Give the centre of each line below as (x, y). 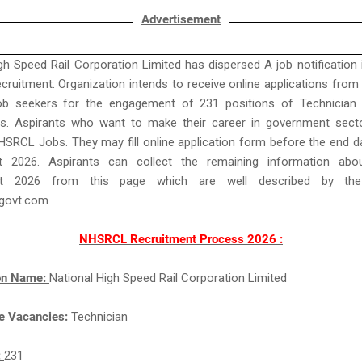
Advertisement (181, 19)
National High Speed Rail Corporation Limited (168, 278)
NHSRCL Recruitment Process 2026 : (181, 239)
